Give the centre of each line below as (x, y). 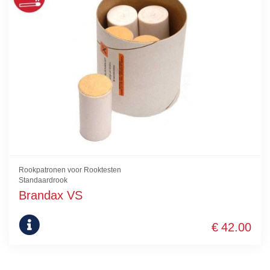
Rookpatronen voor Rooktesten (70, 170)
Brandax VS (51, 195)
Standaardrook (43, 180)
